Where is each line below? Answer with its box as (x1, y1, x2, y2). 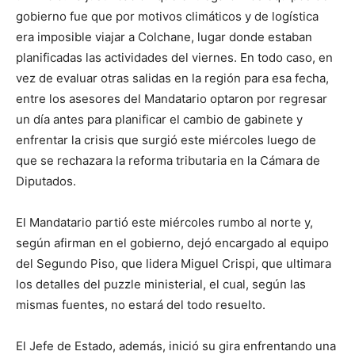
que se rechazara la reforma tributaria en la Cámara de (16, 153, 320, 169)
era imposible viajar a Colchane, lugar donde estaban (16, 29, 312, 45)
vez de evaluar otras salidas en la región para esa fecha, (16, 71, 329, 86)
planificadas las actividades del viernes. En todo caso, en (16, 50, 333, 66)
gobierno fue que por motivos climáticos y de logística (16, 9, 319, 25)
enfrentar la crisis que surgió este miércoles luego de (16, 132, 316, 148)
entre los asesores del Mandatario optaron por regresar (16, 91, 327, 107)
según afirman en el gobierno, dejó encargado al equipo (16, 235, 329, 251)
